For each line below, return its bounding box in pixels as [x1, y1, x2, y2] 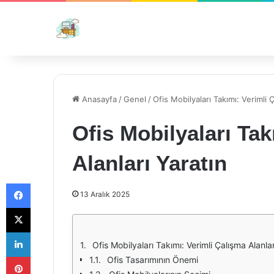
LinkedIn [30, 227, 62, 237]
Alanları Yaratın [72, 151, 227, 175]
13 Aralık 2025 [80, 190, 130, 199]
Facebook [30, 178, 67, 188]
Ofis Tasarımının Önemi [107, 254, 198, 265]
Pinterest [30, 251, 65, 261]
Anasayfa [80, 94, 117, 104]
